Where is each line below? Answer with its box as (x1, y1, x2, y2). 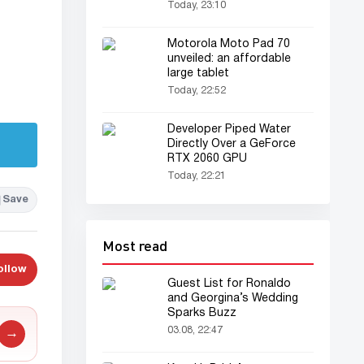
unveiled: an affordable (167, 54, 291, 64)
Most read (102, 236, 167, 254)
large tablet (167, 68, 229, 79)
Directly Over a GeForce (167, 139, 296, 149)
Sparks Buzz (167, 308, 236, 318)
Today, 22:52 (167, 86, 226, 95)
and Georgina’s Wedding (167, 293, 298, 304)
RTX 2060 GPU (167, 154, 247, 164)
